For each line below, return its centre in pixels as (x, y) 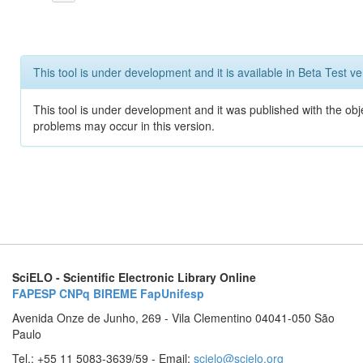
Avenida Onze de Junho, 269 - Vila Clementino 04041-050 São (173, 318)
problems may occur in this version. (124, 126)
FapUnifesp (172, 293)
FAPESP (34, 293)
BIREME (115, 293)
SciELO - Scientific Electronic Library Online (134, 277)
